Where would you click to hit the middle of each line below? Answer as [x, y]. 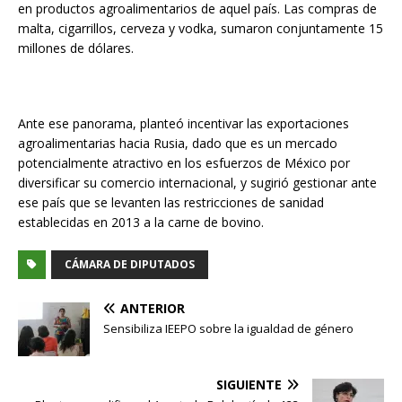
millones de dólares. [76, 48]
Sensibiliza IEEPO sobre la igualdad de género [228, 328]
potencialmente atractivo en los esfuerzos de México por [184, 162]
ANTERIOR [153, 308]
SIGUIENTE [249, 384]
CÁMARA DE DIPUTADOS [130, 264]
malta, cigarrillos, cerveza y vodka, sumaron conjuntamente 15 [201, 28]
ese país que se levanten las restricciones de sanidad [171, 202]
